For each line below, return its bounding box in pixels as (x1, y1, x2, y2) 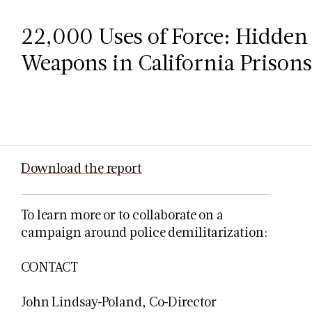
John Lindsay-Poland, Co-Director (21, 293, 217, 310)
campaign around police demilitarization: (21, 224, 267, 240)
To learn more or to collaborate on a (21, 206, 224, 223)
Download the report (21, 159, 142, 176)
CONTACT (21, 258, 79, 275)
